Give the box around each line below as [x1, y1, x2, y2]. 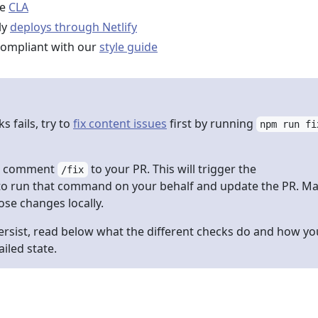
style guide [99, 39, 158, 55]
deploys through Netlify [10, 19, 137, 35]
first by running [167, 116, 256, 131]
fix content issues [73, 116, 167, 131]
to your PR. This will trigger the [87, 161, 256, 177]
